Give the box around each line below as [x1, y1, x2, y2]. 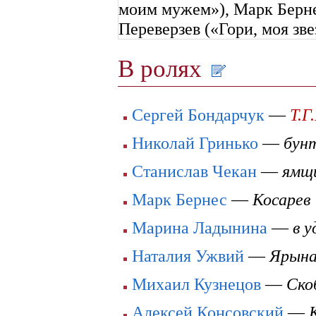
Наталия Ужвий [132, 246, 244, 266]
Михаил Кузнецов [132, 274, 261, 294]
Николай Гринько [132, 133, 258, 153]
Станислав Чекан [132, 162, 257, 181]
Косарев [253, 190, 310, 209]
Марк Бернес [132, 190, 227, 209]
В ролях [118, 54, 208, 83]
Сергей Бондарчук [132, 105, 265, 125]
